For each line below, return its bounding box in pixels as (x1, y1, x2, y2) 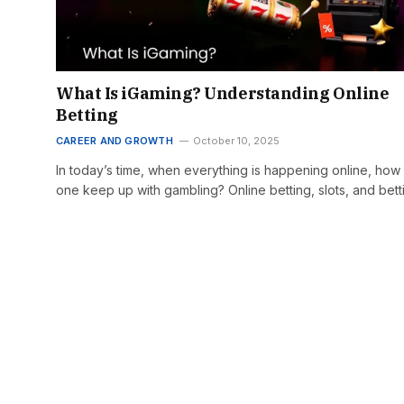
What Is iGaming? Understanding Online (56, 82, 390, 104)
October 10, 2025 (192, 133, 280, 147)
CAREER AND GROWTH (56, 133, 173, 147)
